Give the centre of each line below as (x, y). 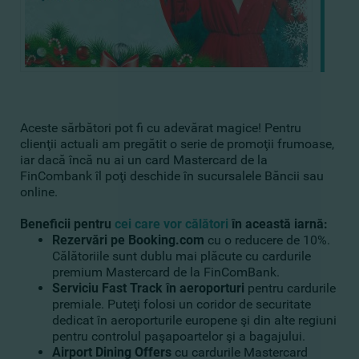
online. (39, 192)
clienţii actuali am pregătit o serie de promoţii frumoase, (177, 144)
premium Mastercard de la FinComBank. (166, 272)
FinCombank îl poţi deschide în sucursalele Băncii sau (172, 176)
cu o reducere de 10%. (267, 240)
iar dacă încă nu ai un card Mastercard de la (144, 160)
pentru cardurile (290, 288)
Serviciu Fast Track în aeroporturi (148, 288)
